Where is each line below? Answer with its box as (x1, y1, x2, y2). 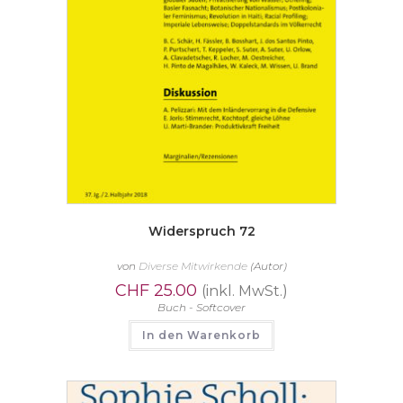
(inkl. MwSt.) (201, 282, 288, 300)
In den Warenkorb (142, 328, 261, 343)
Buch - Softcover (157, 300, 246, 315)
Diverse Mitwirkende (138, 259, 247, 273)
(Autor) (246, 259, 287, 273)
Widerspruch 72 (148, 223, 255, 240)
